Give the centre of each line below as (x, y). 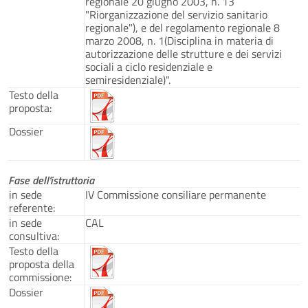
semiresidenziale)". (128, 79)
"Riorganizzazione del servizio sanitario (176, 14)
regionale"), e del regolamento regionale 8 (183, 27)
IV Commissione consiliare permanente (176, 194)
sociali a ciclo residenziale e (149, 66)
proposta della (42, 264)
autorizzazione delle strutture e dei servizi (184, 53)
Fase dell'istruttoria (51, 180)
